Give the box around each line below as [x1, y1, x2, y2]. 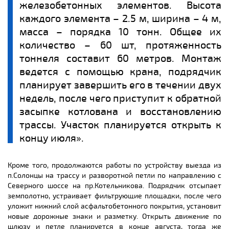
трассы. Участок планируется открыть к [19, 119, 221, 131]
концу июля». [19, 132, 84, 145]
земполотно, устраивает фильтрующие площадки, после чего [8, 192, 221, 200]
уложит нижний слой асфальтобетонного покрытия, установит [8, 202, 221, 211]
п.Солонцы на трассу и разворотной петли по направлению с [8, 171, 221, 180]
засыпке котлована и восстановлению [19, 105, 221, 118]
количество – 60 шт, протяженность [19, 39, 221, 52]
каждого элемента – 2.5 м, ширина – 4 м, [19, 12, 221, 25]
